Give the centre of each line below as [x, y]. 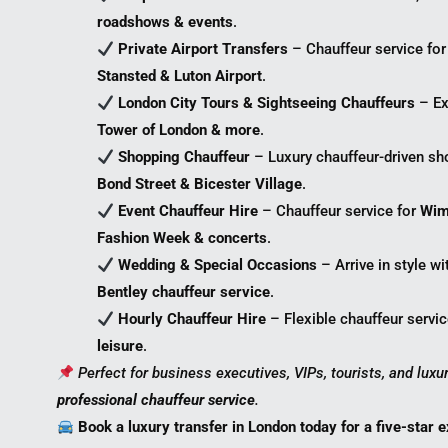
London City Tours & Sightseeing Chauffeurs [267, 103]
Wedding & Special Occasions [218, 265]
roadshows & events [165, 22]
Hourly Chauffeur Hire [192, 319]
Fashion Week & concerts [182, 238]
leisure [120, 346]
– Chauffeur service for [339, 211]
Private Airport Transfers [203, 49]
